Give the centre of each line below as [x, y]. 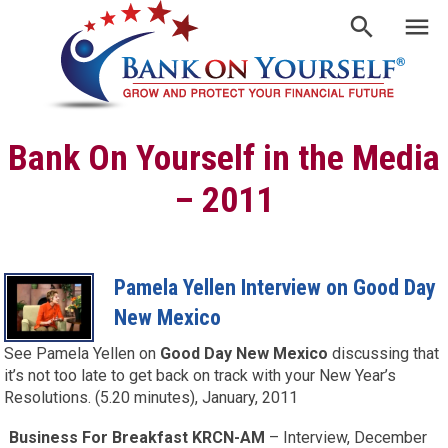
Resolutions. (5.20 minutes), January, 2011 [151, 397]
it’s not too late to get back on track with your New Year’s [200, 375]
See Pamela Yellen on [82, 353]
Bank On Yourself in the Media [224, 158]
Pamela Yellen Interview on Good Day [274, 287]
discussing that [384, 353]
